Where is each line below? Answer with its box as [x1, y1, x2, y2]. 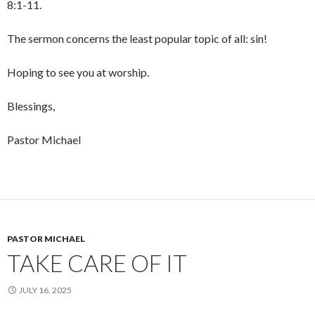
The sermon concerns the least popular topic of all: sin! [7, 32, 267, 46]
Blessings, [7, 99, 55, 113]
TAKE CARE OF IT [7, 249, 187, 278]
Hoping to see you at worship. [7, 65, 149, 79]
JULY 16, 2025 [19, 285, 72, 296]
